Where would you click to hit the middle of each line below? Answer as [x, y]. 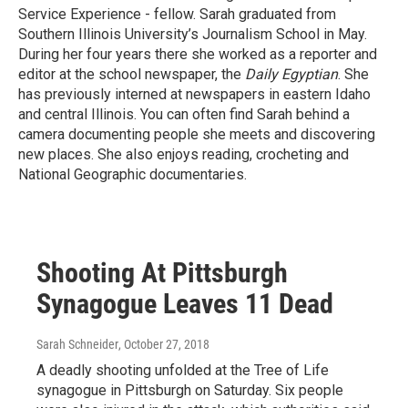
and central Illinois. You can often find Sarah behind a [184, 114]
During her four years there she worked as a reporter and [198, 54]
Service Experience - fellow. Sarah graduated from [177, 14]
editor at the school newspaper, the [132, 74]
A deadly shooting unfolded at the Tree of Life [183, 370]
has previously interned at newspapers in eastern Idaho [194, 94]
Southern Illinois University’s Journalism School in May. [193, 34]
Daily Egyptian [291, 74]
